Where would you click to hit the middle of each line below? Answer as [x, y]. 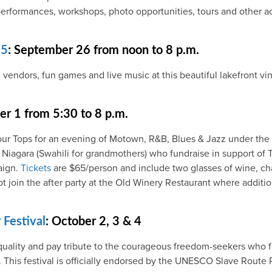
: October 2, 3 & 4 [93, 221]
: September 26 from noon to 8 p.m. [104, 50]
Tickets [36, 168]
